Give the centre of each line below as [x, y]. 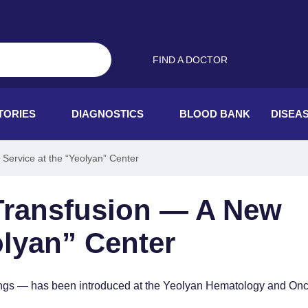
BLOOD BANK [214, 114]
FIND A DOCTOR [190, 60]
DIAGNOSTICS [107, 114]
